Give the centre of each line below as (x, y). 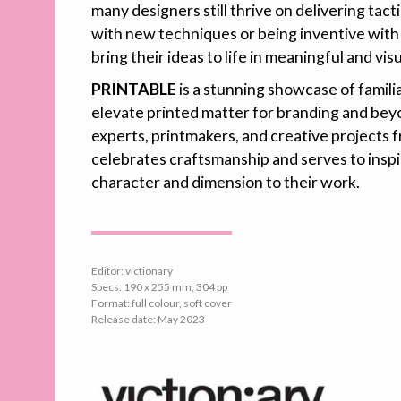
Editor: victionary (132, 271)
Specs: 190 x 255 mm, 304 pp (159, 287)
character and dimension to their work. (226, 182)
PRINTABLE (134, 89)
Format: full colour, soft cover (162, 303)
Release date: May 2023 (148, 320)
